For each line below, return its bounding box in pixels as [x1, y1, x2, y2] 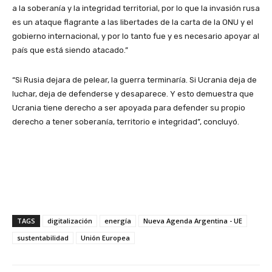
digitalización [47, 216, 92, 225]
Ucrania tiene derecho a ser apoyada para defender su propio [12, 103, 245, 112]
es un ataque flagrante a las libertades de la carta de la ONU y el [12, 17, 253, 27]
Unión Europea [81, 233, 130, 242]
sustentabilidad [17, 233, 69, 242]
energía [104, 216, 131, 225]
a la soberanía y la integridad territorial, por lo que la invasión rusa [12, 3, 260, 13]
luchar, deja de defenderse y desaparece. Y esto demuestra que [12, 89, 254, 98]
